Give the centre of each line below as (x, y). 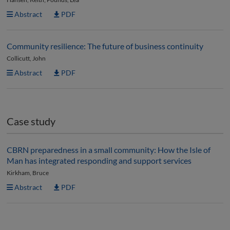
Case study (31, 121)
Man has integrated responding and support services (99, 160)
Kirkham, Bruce (28, 173)
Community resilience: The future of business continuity (105, 46)
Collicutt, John (26, 58)
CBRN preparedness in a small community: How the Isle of (109, 150)
